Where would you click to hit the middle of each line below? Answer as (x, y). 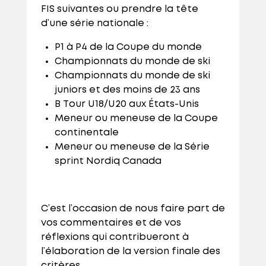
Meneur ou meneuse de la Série (132, 147)
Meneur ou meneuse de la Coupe (136, 119)
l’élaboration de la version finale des (130, 252)
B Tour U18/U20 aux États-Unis (128, 104)
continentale (88, 133)
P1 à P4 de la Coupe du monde (129, 47)
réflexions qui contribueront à (115, 237)
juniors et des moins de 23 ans (128, 90)
